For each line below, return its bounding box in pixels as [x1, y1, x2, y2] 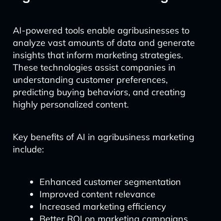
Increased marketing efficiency [39, 201, 166, 212]
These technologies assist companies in [12, 62, 176, 73]
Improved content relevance [39, 188, 155, 200]
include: [12, 144, 44, 155]
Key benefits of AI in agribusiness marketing [12, 131, 194, 143]
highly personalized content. [12, 99, 129, 110]
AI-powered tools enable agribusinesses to [12, 25, 189, 36]
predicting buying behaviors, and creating [12, 86, 185, 98]
